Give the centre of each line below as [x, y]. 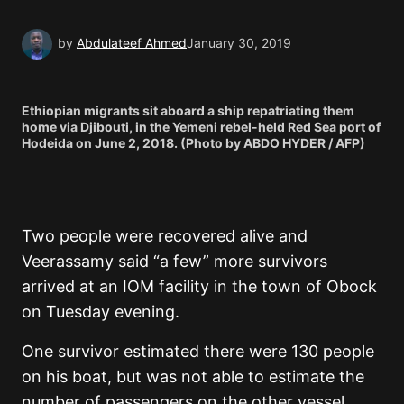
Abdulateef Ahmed [132, 43]
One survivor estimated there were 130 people [198, 352]
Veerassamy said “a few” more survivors [174, 262]
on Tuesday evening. [101, 312]
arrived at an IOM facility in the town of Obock [199, 287]
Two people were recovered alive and [165, 236]
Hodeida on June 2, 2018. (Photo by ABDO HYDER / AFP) [193, 143]
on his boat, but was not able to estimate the [193, 377]
